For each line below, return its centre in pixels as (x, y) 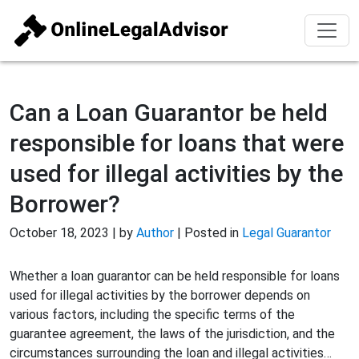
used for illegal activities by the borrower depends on (160, 295)
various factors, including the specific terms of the (152, 315)
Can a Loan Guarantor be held (169, 113)
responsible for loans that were (177, 143)
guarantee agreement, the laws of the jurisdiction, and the (172, 334)
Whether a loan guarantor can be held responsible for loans (175, 276)
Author (157, 233)
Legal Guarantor (286, 233)
